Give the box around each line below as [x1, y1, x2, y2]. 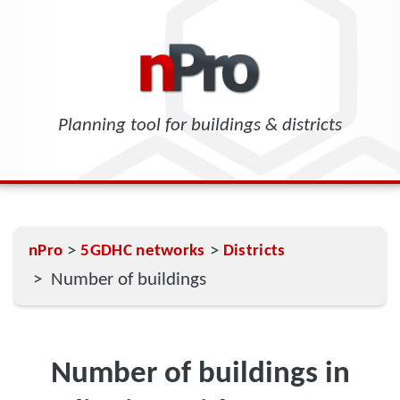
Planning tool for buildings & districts [58, 116, 342, 135]
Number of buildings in [50, 358, 350, 390]
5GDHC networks [80, 243, 205, 260]
